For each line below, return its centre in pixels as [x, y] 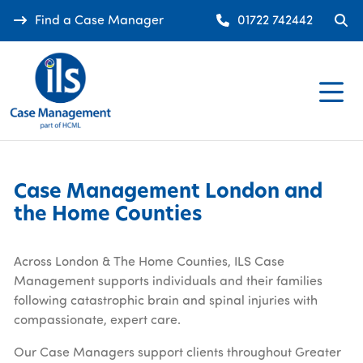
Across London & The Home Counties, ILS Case [149, 261]
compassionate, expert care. [97, 320]
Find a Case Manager [99, 20]
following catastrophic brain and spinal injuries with [165, 300]
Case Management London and [168, 191]
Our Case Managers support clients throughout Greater [177, 352]
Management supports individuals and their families [168, 281]
